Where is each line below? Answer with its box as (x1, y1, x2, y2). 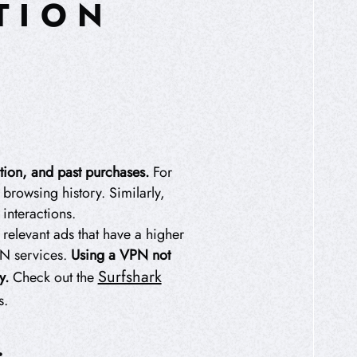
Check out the (8, 267, 98, 288)
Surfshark (97, 265, 162, 289)
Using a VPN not (70, 245, 171, 266)
